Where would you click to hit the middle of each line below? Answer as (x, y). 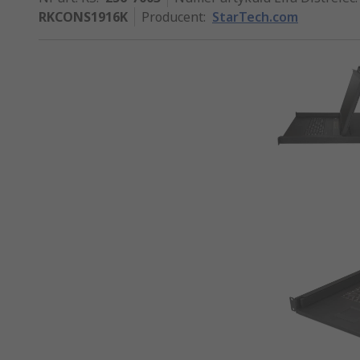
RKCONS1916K (83, 17)
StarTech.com (255, 17)
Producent (172, 17)
